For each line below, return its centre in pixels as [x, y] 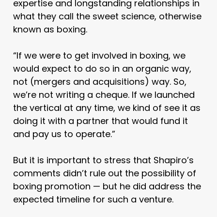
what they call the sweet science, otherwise [107, 16]
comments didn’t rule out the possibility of [104, 173]
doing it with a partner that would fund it [100, 121]
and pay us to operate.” [64, 134]
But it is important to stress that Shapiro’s [103, 160]
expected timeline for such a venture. [93, 199]
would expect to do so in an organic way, [102, 68]
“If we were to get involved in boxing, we [99, 55]
